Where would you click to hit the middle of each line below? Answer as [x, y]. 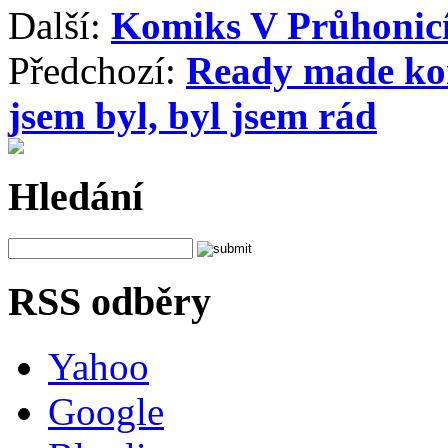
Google [106, 411]
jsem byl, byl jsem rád [192, 115]
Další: [59, 25]
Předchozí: [97, 70]
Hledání [75, 196]
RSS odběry [109, 302]
